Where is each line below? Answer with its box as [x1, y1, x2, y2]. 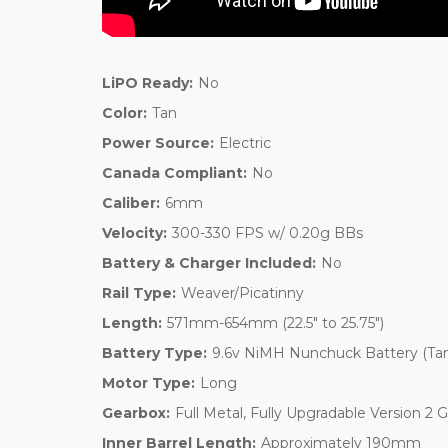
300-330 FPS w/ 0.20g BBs [171, 223, 363, 242]
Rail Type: [102, 283, 176, 302]
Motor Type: [102, 373, 195, 392]
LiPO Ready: [102, 73, 193, 92]
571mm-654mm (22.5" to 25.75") [166, 313, 384, 332]
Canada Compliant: [102, 163, 247, 182]
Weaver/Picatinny [180, 283, 304, 302]
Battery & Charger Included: [102, 253, 316, 272]
